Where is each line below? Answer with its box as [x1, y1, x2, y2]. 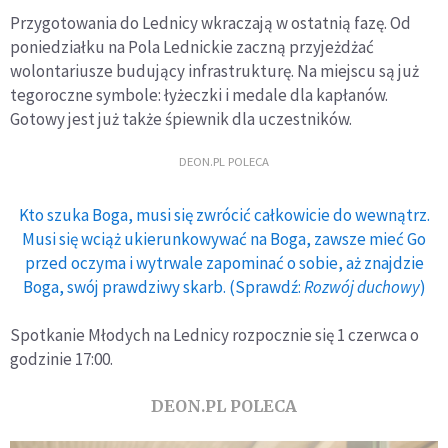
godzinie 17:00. [10, 347, 113, 370]
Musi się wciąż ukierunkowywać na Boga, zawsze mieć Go [22, 227, 426, 250]
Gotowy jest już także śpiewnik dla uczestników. [10, 107, 352, 130]
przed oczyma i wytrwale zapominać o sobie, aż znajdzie [24, 251, 424, 274]
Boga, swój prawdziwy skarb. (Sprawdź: [22, 275, 304, 298]
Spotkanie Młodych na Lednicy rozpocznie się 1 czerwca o [10, 323, 419, 346]
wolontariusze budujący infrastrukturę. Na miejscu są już [10, 59, 419, 82]
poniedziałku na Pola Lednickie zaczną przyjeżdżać [10, 35, 374, 58]
